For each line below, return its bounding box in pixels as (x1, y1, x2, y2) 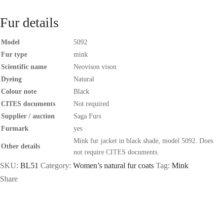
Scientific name (1, 63, 47, 71)
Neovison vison (74, 63, 116, 71)
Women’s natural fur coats (73, 161, 154, 170)
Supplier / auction (1, 112, 55, 120)
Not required (74, 100, 109, 108)
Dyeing (1, 75, 22, 83)
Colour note (1, 87, 37, 95)
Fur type (1, 50, 27, 58)
